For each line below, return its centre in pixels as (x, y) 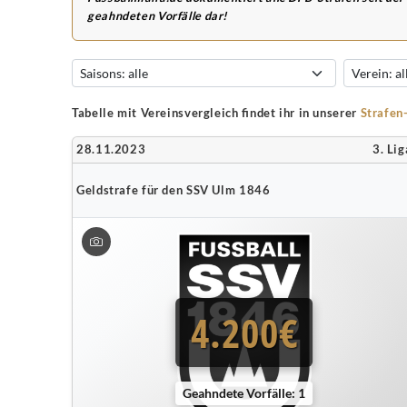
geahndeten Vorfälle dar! (158, 16)
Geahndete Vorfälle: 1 (244, 392)
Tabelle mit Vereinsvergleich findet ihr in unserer (216, 113)
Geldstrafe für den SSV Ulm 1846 (174, 190)
